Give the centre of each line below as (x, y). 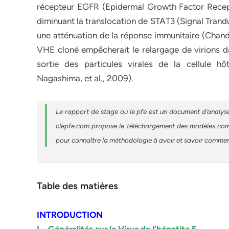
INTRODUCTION (70, 215)
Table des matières (77, 186)
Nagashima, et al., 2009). (85, 78)
